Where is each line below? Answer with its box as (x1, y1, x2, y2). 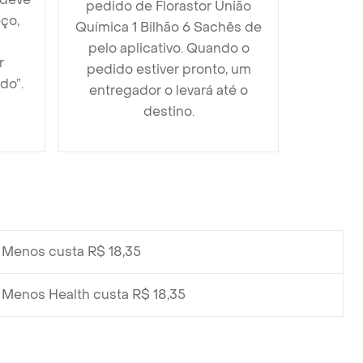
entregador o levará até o (89, 81, 248, 99)
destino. (143, 102, 194, 120)
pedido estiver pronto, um (86, 60, 251, 78)
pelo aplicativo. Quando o (88, 39, 250, 57)
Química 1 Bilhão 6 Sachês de (75, 18, 262, 36)
